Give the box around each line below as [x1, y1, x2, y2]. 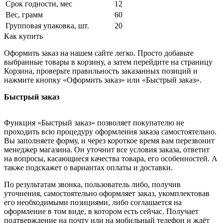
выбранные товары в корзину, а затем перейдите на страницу [4, 57, 213, 66]
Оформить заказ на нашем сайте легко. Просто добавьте [4, 48, 194, 57]
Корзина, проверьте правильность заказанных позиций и [4, 66, 198, 75]
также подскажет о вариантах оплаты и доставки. [4, 163, 173, 172]
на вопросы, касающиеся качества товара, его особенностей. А [4, 154, 218, 163]
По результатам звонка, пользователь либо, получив [4, 180, 181, 189]
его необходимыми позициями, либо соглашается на [4, 198, 182, 207]
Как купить [4, 31, 43, 40]
